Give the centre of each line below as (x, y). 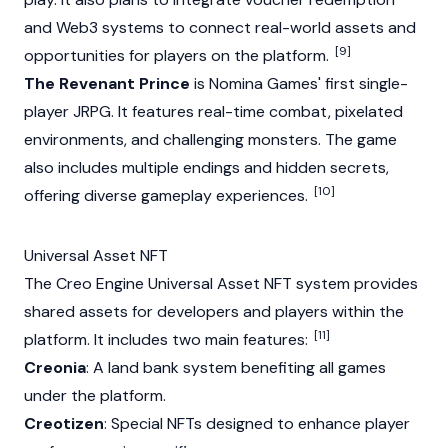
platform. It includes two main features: (168, 340)
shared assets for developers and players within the (214, 312)
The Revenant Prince (107, 84)
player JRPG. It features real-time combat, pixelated (213, 112)
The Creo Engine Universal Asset (144, 284)
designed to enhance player (306, 424)
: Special (135, 424)
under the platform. (95, 396)
